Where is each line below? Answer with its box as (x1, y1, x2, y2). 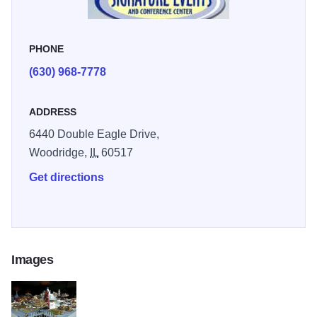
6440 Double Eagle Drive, (29, 128, 159, 141)
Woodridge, (29, 146, 90, 159)
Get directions (29, 171, 104, 184)
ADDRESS (29, 106, 76, 118)
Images (11, 253, 54, 267)
